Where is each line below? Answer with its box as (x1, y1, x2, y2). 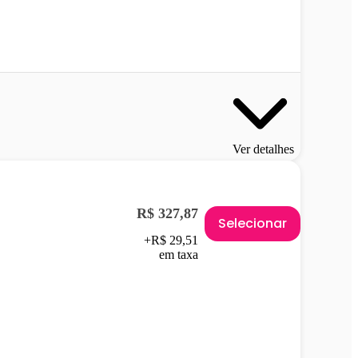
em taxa (159, 247, 198, 261)
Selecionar (218, 213, 287, 233)
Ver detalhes (233, 141, 294, 156)
